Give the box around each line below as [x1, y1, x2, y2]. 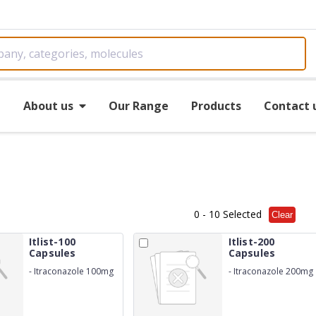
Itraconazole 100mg [33, 265, 114, 277]
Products [190, 97, 241, 114]
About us [23, 97, 73, 114]
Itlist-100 [28, 235, 75, 248]
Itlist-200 [228, 235, 275, 248]
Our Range [108, 97, 169, 114]
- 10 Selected [200, 207, 262, 221]
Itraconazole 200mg [233, 265, 313, 277]
